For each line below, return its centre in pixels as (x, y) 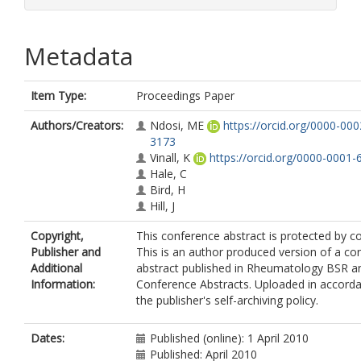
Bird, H (168, 190)
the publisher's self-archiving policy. (227, 300)
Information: (63, 284)
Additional (56, 268)
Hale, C (168, 174)
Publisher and (66, 252)
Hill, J (162, 206)
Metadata (79, 56)
